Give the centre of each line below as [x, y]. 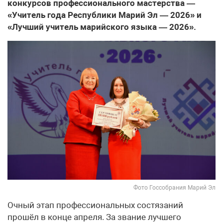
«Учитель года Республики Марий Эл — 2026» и [105, 15]
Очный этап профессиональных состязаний [95, 205]
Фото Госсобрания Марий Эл [174, 187]
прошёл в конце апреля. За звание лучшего [94, 217]
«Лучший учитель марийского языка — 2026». [102, 27]
